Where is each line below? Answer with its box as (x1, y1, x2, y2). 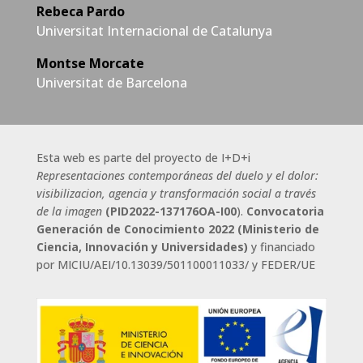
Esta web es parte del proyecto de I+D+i (36, 150, 254, 165)
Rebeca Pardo (36, 2, 125, 20)
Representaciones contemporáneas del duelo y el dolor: (36, 168, 318, 183)
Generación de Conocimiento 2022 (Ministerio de (36, 221, 319, 237)
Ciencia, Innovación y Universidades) (36, 239, 248, 254)
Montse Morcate (36, 54, 144, 72)
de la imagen (36, 203, 105, 219)
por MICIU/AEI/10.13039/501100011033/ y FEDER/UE (36, 257, 315, 272)
